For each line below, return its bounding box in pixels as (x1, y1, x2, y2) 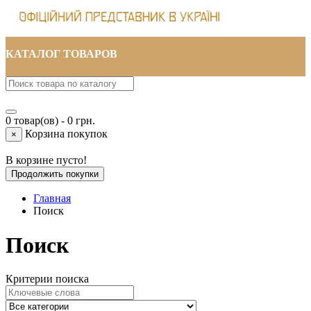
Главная (33, 192, 71, 205)
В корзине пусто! (6, 154, 87, 167)
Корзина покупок (25, 128, 108, 140)
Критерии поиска (6, 273, 89, 285)
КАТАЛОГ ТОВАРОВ (6, 48, 117, 60)
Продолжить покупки (11, 169, 99, 180)
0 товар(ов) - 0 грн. (6, 115, 95, 127)
